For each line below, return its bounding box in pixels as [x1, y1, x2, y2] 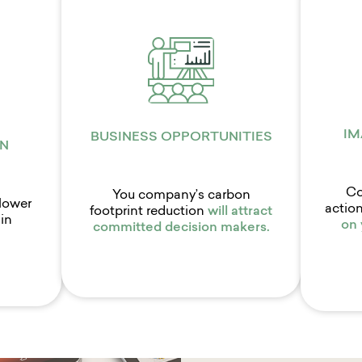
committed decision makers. [92, 221, 270, 235]
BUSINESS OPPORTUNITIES [90, 131, 272, 145]
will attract [208, 205, 272, 219]
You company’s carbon [112, 189, 250, 203]
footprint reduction [90, 205, 204, 219]
